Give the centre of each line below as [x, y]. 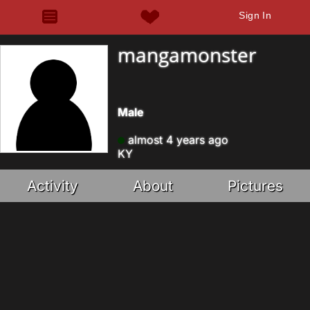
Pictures [255, 186]
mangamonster [187, 55]
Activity [53, 186]
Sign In [255, 15]
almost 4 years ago [176, 140]
